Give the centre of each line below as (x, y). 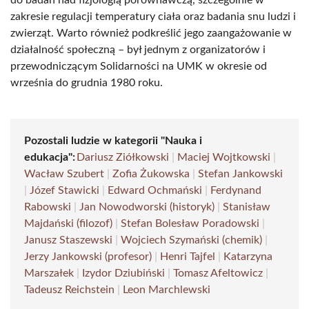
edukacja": (50, 157)
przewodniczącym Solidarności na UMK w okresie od (139, 66)
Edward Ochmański (155, 190)
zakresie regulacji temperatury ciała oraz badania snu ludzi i (153, 17)
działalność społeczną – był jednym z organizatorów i (138, 50)
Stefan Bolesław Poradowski (190, 223)
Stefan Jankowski (240, 174)
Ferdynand (236, 190)
